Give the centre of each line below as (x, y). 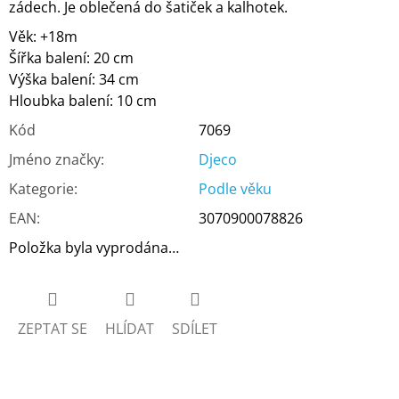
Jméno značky (55, 160)
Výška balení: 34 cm (74, 80)
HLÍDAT (130, 328)
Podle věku (235, 189)
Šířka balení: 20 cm (71, 58)
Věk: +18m (43, 37)
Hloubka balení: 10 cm (83, 101)
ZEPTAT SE (53, 328)
